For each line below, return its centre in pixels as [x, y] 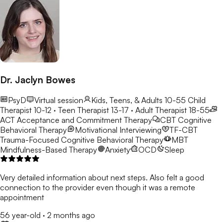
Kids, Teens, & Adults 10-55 [139, 100]
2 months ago [71, 215]
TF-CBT [184, 130]
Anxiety [118, 149]
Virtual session [59, 100]
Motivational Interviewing [118, 130]
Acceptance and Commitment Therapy [84, 120]
